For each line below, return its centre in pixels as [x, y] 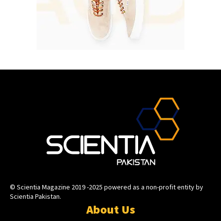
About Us [110, 210]
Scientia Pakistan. [36, 197]
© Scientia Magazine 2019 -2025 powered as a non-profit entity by [107, 187]
